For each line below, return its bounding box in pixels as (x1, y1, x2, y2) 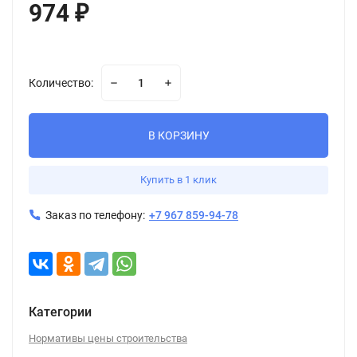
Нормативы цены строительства (29, 332, 187, 344)
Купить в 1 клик (140, 174, 217, 186)
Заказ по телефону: (45, 209, 145, 222)
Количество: (29, 76, 93, 89)
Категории (29, 304, 92, 320)
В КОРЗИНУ (147, 129, 210, 142)
